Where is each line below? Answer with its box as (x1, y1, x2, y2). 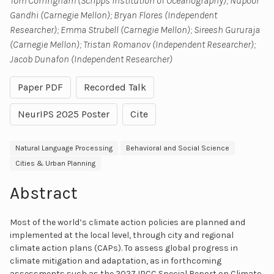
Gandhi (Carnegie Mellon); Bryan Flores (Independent (10, 9, 217, 21)
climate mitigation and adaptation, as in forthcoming (10, 255, 221, 266)
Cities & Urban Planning (15, 158, 95, 168)
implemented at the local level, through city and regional (10, 229, 234, 240)
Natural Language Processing (15, 143, 113, 152)
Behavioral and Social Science (126, 143, 229, 152)
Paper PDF (18, 81, 63, 93)
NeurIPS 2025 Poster (18, 108, 109, 120)
